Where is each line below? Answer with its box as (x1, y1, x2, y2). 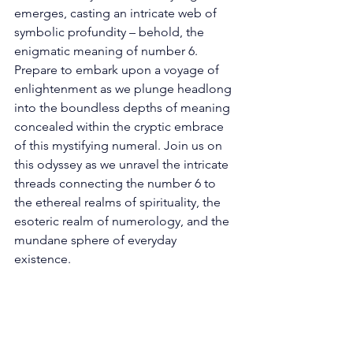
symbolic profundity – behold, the (14, 24, 207, 39)
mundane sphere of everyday (14, 232, 180, 247)
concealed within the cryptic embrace (14, 119, 227, 134)
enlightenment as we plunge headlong (14, 81, 235, 96)
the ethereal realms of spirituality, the (14, 195, 224, 210)
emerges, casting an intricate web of (14, 6, 220, 20)
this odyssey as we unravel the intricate (14, 157, 232, 172)
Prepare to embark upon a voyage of (14, 62, 222, 77)
